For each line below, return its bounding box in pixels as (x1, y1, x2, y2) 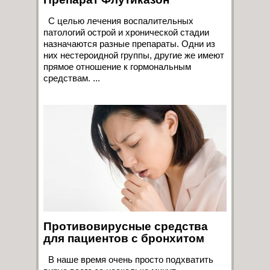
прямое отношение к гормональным (43, 61, 191, 72)
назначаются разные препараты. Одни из (43, 38, 215, 49)
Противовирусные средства (43, 219, 208, 233)
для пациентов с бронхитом (43, 231, 204, 245)
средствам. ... (43, 72, 100, 83)
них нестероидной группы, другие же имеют (43, 49, 224, 60)
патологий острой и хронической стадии (43, 27, 209, 37)
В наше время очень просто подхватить (43, 254, 213, 265)
